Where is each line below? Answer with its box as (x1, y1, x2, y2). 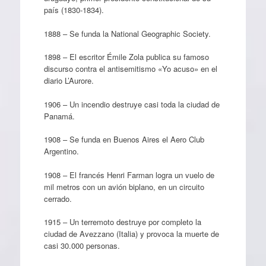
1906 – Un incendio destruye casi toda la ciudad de (43, 98, 220, 110)
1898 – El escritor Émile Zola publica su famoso (43, 51, 209, 62)
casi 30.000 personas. (43, 240, 120, 251)
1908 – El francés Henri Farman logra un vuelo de (43, 169, 214, 180)
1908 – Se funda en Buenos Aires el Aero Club (43, 134, 204, 145)
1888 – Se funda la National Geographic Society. (43, 27, 211, 39)
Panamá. (43, 110, 75, 122)
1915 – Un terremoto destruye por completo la (43, 216, 201, 227)
